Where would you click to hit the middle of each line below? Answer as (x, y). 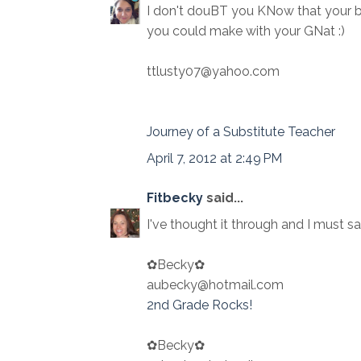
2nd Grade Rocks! (199, 305)
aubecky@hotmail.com (215, 285)
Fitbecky (175, 198)
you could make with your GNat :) (246, 31)
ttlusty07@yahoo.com (213, 72)
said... (223, 198)
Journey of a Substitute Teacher (241, 132)
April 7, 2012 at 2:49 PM (214, 159)
